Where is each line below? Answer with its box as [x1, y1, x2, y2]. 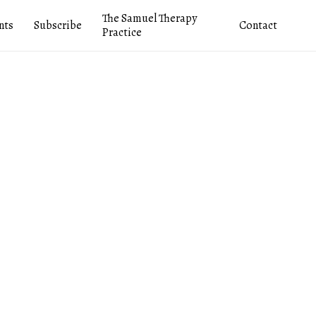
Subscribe [34, 18, 83, 33]
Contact [239, 18, 278, 33]
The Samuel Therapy [102, 11, 197, 26]
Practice [102, 25, 142, 40]
